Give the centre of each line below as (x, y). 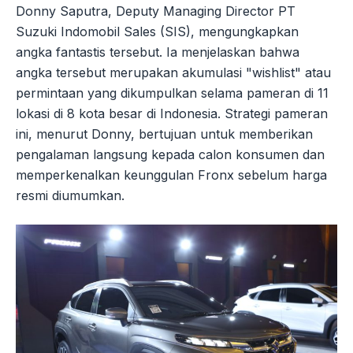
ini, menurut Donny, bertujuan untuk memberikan (164, 134)
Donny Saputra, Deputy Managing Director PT (156, 11)
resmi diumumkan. (70, 195)
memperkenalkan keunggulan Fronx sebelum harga (171, 175)
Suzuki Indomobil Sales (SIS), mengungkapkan (157, 32)
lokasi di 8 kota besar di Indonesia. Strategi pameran (172, 113)
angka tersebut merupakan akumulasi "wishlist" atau (173, 72)
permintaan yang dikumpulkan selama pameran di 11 (172, 93)
